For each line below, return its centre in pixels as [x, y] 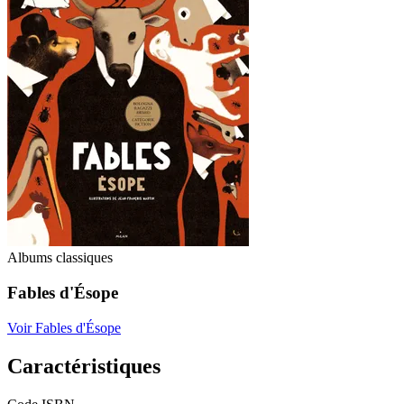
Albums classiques [60, 258]
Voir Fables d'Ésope [64, 327]
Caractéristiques [84, 366]
